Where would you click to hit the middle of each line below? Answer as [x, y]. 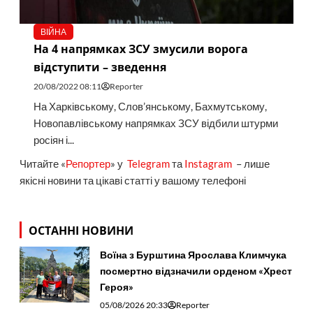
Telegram [148, 164]
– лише [250, 164]
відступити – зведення [100, 67]
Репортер [88, 164]
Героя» [116, 286]
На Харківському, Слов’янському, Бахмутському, [150, 107]
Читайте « [42, 164]
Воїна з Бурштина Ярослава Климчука [193, 254]
